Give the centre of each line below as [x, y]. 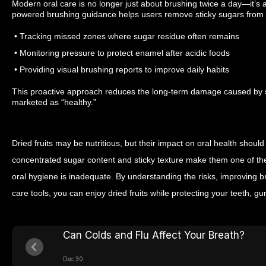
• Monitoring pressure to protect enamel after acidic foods [121, 53]
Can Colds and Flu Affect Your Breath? [154, 235]
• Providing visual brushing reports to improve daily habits [121, 69]
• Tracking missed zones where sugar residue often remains [126, 36]
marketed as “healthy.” [54, 102]
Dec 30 [73, 259]
